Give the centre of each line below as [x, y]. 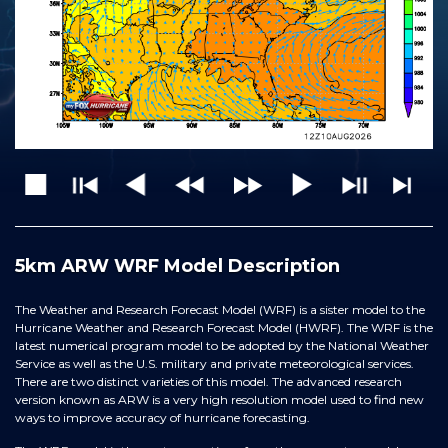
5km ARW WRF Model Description [177, 266]
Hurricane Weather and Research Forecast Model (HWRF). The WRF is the [224, 328]
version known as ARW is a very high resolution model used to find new [219, 400]
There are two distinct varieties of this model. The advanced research [208, 382]
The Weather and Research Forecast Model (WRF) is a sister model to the [220, 310]
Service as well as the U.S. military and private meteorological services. [214, 364]
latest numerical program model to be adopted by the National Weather [222, 346]
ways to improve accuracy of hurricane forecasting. [162, 418]
